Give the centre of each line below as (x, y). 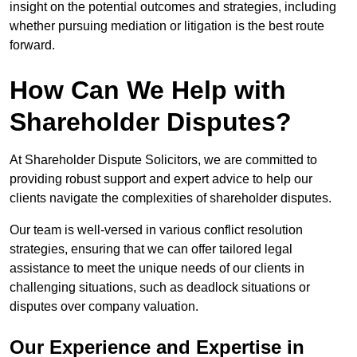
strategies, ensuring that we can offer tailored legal (151, 249)
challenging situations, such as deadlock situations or (160, 288)
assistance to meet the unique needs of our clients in (157, 269)
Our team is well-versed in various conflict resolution (156, 230)
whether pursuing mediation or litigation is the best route (167, 26)
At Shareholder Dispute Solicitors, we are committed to (163, 160)
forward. (32, 45)
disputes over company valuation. (104, 307)
